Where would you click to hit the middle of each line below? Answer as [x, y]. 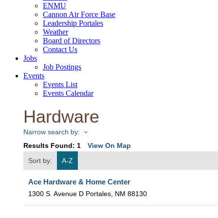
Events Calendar [68, 93]
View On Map [109, 146]
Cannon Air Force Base [79, 14]
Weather [55, 32]
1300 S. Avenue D [56, 194]
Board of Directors [72, 40]
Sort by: [40, 161]
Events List [60, 84]
